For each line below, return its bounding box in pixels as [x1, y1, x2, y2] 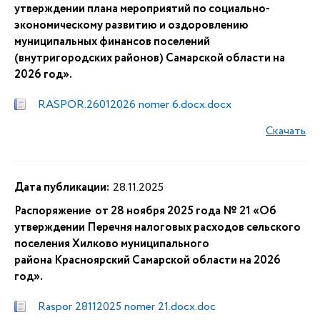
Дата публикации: [14, 179, 109, 196]
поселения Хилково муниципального [14, 236, 209, 252]
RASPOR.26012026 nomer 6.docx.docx [38, 96, 231, 113]
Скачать [266, 123, 306, 139]
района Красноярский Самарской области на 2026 [14, 252, 281, 269]
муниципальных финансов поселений [14, 34, 210, 50]
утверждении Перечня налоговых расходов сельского [14, 219, 301, 236]
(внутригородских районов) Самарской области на [14, 50, 285, 66]
